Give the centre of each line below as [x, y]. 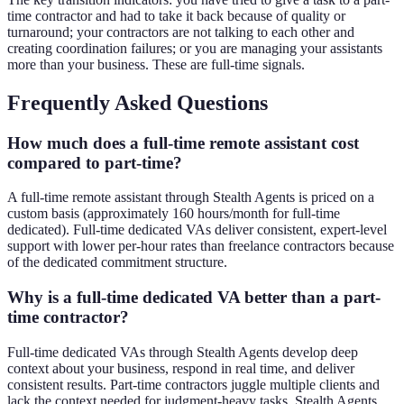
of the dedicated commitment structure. [117, 262]
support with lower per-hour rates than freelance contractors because [201, 246]
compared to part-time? [95, 162]
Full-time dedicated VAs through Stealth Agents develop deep [183, 352]
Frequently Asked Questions [138, 102]
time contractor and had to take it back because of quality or [176, 15]
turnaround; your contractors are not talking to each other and [181, 32]
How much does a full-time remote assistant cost [183, 142]
